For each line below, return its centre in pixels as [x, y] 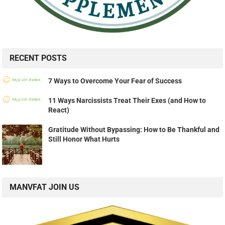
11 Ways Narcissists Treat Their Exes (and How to [127, 100]
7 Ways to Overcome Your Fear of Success [115, 81]
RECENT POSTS [38, 58]
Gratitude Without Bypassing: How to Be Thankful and [134, 129]
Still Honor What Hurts [84, 139]
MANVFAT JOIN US [45, 187]
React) [59, 110]
